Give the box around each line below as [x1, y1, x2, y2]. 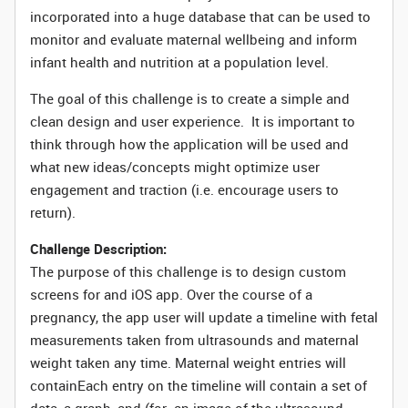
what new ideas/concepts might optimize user [30, 158, 320, 176]
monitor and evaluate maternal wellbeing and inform [30, 30, 357, 48]
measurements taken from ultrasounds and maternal [30, 331, 359, 349]
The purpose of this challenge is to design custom [30, 262, 346, 280]
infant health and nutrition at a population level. [30, 53, 329, 71]
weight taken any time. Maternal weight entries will [30, 353, 346, 372]
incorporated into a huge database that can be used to [30, 7, 371, 25]
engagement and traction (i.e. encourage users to [30, 180, 339, 199]
